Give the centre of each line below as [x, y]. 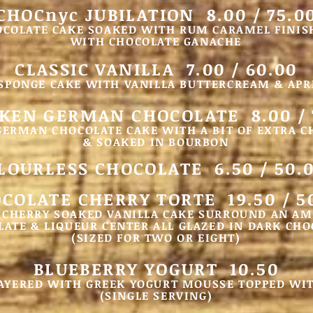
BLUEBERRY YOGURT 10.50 [156, 269]
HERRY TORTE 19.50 [183, 199]
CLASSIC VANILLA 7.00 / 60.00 [156, 69]
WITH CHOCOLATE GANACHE [156, 41]
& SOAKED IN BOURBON [156, 142]
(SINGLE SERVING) [156, 296]
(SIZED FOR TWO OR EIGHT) [156, 238]
